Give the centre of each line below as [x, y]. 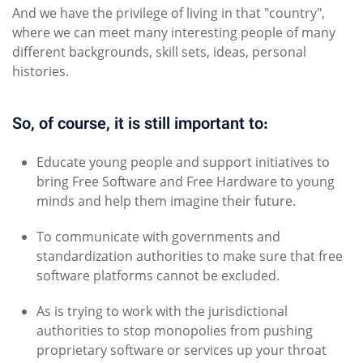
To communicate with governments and [158, 237]
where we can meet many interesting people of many [174, 33]
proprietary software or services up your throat [181, 350]
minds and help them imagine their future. [166, 201]
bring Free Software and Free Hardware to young [186, 182]
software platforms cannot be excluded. [158, 276]
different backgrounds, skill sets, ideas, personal [159, 52]
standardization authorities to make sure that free [190, 256]
